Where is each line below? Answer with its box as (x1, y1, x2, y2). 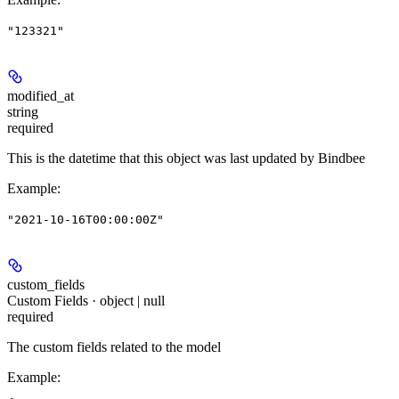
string (7, 104, 38, 120)
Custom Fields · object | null (7, 293, 165, 309)
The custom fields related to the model (7, 339, 221, 355)
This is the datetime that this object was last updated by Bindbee (7, 151, 365, 167)
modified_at (7, 88, 74, 104)
